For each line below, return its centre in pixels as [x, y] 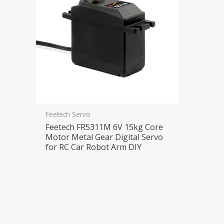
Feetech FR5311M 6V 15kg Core [104, 127]
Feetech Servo [68, 114]
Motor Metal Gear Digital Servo [104, 137]
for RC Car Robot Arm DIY [94, 147]
